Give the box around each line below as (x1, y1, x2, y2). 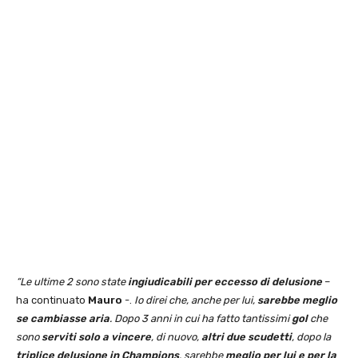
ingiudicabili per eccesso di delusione (128, 276, 322, 288)
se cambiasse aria (16, 312, 109, 325)
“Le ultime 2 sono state (16, 276, 128, 288)
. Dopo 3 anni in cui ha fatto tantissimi (109, 312, 292, 325)
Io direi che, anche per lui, (134, 294, 257, 307)
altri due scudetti (201, 331, 292, 344)
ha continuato (16, 294, 88, 307)
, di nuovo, (151, 331, 201, 344)
